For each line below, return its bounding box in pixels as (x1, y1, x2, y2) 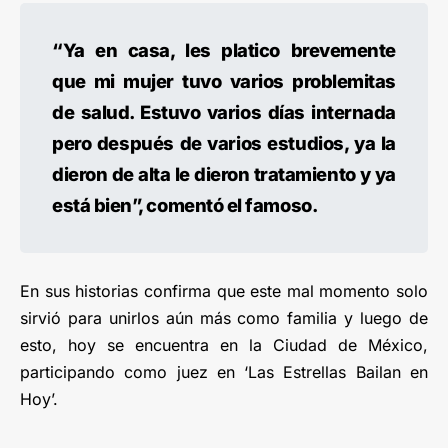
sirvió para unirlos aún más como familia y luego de (20, 308, 428, 329)
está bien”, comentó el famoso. (52, 194, 318, 217)
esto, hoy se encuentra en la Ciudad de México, (20, 335, 428, 356)
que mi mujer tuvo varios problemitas (52, 70, 396, 93)
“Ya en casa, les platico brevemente (52, 39, 396, 62)
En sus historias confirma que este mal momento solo (20, 281, 428, 302)
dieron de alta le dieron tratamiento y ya (52, 163, 396, 186)
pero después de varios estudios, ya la (52, 132, 396, 155)
